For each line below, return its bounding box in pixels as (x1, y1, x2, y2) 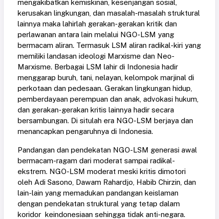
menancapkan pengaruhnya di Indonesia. (18, 127, 153, 136)
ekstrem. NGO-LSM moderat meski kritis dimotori (18, 167, 186, 176)
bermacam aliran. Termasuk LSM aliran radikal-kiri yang (18, 41, 201, 50)
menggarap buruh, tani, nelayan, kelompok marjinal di (18, 73, 194, 82)
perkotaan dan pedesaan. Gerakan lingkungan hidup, (18, 84, 192, 93)
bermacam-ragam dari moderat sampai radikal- (18, 156, 175, 165)
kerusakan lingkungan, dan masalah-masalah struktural (18, 9, 200, 18)
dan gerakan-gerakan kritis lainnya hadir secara (18, 106, 174, 114)
